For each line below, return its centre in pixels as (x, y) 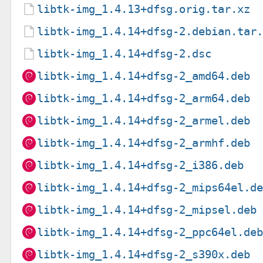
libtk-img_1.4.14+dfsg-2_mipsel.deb (147, 210)
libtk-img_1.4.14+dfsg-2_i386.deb (141, 165)
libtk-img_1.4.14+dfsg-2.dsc (124, 53)
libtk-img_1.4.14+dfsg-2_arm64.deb (144, 98)
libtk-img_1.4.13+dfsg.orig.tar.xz (144, 9)
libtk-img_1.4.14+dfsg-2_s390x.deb (144, 254)
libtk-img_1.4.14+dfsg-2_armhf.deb (144, 143)
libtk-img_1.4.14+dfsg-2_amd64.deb (144, 76)
